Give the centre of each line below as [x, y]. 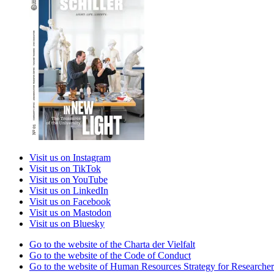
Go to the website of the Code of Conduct [110, 255]
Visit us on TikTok [65, 168]
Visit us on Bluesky [67, 223]
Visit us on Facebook [70, 201]
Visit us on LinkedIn [69, 190]
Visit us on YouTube [68, 179]
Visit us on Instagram [70, 157]
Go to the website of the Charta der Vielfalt [112, 244]
